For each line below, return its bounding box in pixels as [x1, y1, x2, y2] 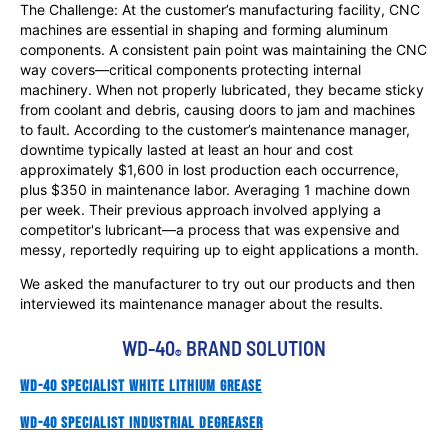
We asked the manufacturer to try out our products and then [20, 275, 415, 292]
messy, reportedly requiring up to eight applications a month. [20, 241, 419, 258]
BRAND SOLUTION [182, 336, 326, 360]
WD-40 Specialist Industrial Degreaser [20, 414, 263, 433]
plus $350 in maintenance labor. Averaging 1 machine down [20, 181, 410, 198]
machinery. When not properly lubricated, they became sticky [20, 81, 424, 98]
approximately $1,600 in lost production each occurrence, [20, 161, 399, 178]
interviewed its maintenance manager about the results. [20, 295, 383, 312]
